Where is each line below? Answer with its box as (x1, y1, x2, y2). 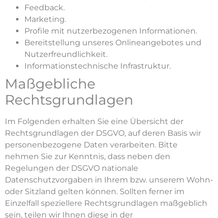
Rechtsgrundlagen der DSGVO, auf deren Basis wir (5, 128, 201, 138)
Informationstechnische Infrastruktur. (24, 61, 171, 71)
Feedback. (24, 2, 65, 12)
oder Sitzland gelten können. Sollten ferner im (5, 186, 184, 196)
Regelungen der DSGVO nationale (5, 163, 138, 173)
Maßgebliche (5, 75, 95, 92)
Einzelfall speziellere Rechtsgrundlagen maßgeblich (5, 198, 207, 208)
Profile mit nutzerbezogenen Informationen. (24, 26, 197, 36)
